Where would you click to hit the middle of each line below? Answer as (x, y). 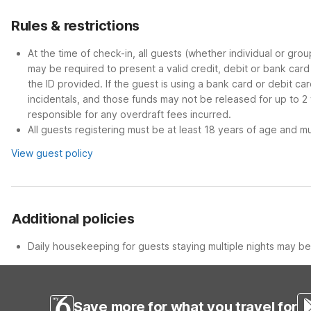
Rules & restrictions (75, 26)
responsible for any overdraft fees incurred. (129, 114)
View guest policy (52, 153)
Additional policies (73, 219)
